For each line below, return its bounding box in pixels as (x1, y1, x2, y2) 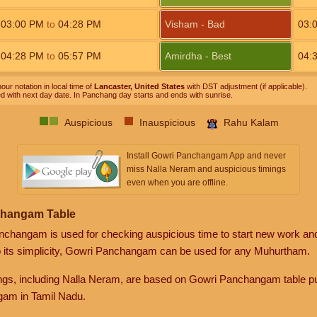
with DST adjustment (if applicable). (184, 82, 307, 91)
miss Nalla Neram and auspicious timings (127, 164, 286, 174)
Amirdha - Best (165, 50, 231, 62)
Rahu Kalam (223, 117, 279, 128)
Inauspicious (139, 117, 195, 128)
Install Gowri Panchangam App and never (127, 151, 286, 161)
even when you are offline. (127, 178, 228, 188)
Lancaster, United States (93, 82, 185, 91)
